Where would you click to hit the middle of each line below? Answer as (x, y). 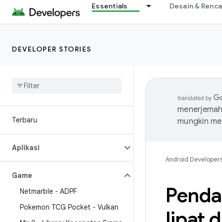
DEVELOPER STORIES (52, 49)
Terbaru (25, 120)
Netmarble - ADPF (48, 191)
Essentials (110, 6)
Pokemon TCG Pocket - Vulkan (69, 207)
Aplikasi (26, 148)
